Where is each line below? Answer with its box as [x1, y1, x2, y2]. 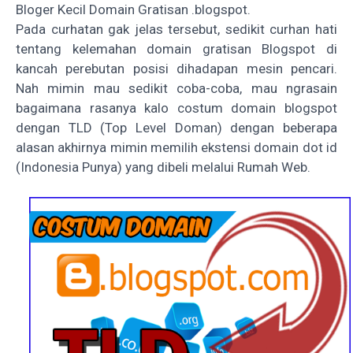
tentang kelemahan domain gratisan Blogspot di [16, 40, 337, 57]
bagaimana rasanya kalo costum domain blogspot [16, 99, 337, 116]
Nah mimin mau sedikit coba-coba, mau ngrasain [16, 80, 337, 96]
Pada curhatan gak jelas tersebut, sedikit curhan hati [16, 20, 337, 37]
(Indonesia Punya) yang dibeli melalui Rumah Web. [16, 158, 310, 175]
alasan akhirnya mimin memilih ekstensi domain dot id [16, 139, 337, 155]
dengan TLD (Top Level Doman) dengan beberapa [16, 119, 337, 136]
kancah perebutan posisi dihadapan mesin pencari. [16, 60, 337, 76]
